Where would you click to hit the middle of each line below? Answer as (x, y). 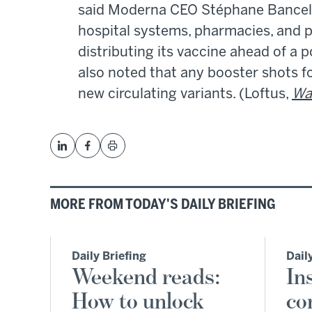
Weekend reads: (146, 278)
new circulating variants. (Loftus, (185, 95)
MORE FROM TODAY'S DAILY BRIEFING (163, 205)
